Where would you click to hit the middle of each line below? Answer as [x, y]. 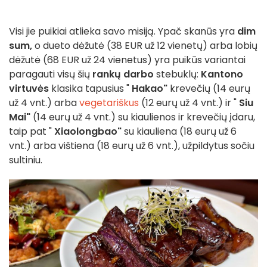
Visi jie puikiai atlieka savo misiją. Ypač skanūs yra [123, 31]
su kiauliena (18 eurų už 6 [179, 131]
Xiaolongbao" [88, 131]
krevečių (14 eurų [209, 88]
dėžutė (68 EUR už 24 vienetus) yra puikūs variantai [127, 60]
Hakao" [150, 88]
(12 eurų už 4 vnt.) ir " [189, 103]
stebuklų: [177, 74]
